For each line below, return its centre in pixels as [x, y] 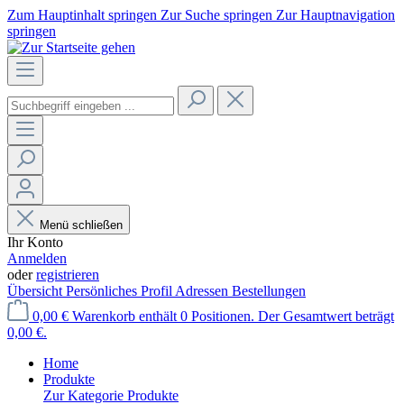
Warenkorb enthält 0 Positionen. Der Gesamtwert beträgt [233, 316]
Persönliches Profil [120, 291]
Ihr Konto [35, 242]
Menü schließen [81, 225]
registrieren [68, 275]
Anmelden [37, 258]
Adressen [203, 291]
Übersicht [37, 291]
